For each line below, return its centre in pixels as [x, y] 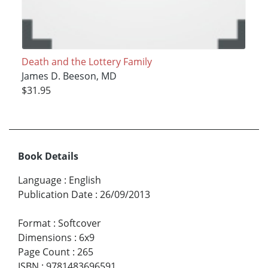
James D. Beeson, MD [69, 76]
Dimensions [45, 237]
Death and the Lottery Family [86, 61]
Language [40, 180]
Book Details [48, 156]
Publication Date [55, 194]
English [85, 180]
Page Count [44, 252]
